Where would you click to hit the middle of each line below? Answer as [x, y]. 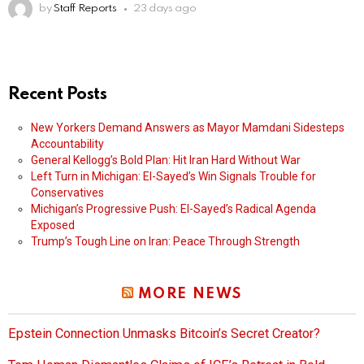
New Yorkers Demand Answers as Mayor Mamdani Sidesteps [188, 128]
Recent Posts [58, 95]
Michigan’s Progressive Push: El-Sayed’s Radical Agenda [173, 209]
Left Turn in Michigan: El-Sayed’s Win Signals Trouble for [173, 177]
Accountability [67, 144]
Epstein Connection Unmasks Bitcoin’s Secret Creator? [164, 334]
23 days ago [165, 9]
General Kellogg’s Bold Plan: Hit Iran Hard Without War [166, 160]
